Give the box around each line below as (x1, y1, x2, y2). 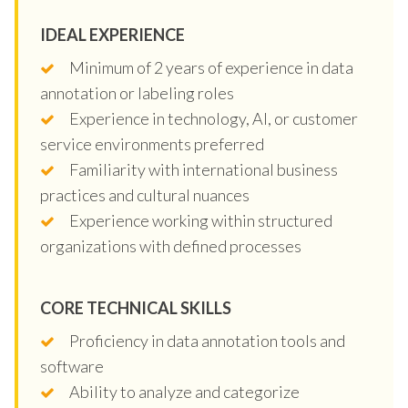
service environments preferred (40, 133, 264, 154)
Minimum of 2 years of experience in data (69, 56, 353, 77)
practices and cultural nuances (40, 184, 250, 205)
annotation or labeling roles (40, 82, 234, 103)
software (40, 355, 104, 376)
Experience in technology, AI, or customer (69, 107, 358, 128)
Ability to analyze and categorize (69, 381, 300, 402)
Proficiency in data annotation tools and (69, 330, 345, 351)
